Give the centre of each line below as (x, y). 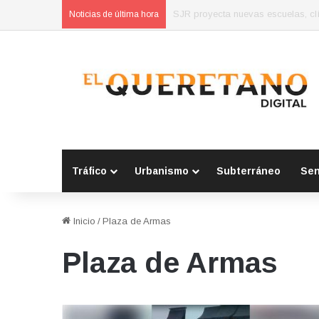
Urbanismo (162, 171)
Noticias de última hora (114, 14)
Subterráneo (249, 171)
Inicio (83, 221)
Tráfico (89, 171)
